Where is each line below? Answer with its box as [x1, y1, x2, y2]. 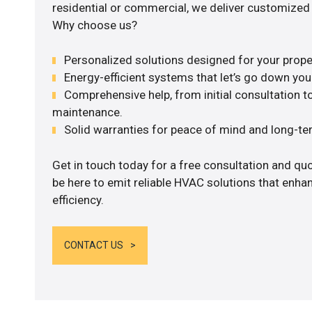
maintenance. [52, 105, 123, 120]
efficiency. [52, 192, 104, 207]
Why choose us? [52, 17, 137, 32]
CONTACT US [63, 240, 123, 251]
